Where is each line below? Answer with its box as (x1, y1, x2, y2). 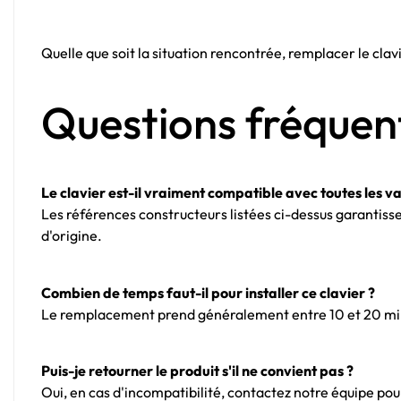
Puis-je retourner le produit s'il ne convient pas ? (41, 362, 354, 380)
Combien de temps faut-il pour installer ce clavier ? (41, 283, 375, 302)
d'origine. (41, 226, 102, 244)
